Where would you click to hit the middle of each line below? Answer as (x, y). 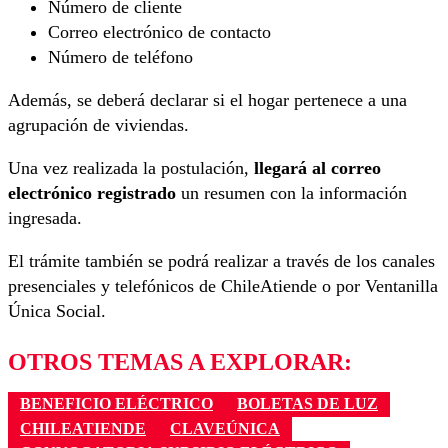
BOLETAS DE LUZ (307, 404)
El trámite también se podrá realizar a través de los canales (221, 261)
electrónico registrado (92, 193)
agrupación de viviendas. (98, 125)
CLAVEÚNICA (225, 428)
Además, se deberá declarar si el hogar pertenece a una (207, 100)
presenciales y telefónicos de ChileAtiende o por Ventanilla (223, 286)
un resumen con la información (291, 193)
